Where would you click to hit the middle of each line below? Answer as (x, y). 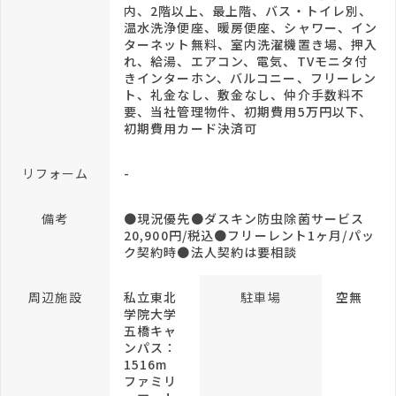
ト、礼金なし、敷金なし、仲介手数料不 (244, 95)
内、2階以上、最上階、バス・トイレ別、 (248, 11)
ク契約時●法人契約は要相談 (211, 252)
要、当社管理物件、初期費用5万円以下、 (248, 111)
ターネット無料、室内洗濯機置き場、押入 (251, 44)
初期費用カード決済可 (191, 128)
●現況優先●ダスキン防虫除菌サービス (244, 218)
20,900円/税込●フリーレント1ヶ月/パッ (249, 235)
